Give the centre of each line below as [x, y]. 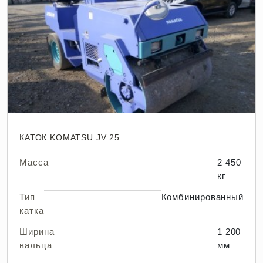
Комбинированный [202, 197]
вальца [36, 245]
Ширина [37, 232]
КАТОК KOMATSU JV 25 [70, 138]
